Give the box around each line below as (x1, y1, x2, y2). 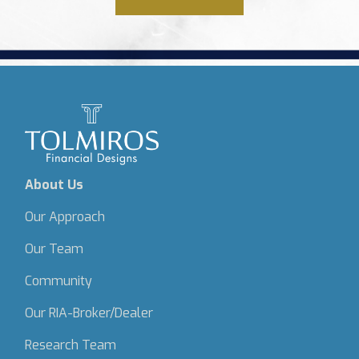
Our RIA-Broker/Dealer (25, 305, 154, 321)
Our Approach (25, 208, 106, 225)
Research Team (25, 337, 117, 353)
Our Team (25, 240, 84, 257)
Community (25, 272, 93, 289)
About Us (25, 176, 84, 193)
